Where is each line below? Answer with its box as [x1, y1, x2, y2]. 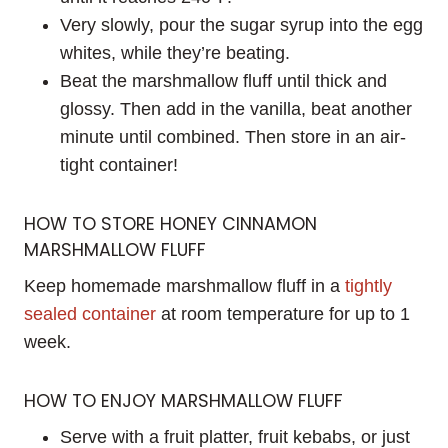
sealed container [24, 303, 156, 324]
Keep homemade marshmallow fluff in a [24, 275, 345, 296]
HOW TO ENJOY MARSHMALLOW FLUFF [24, 388, 343, 413]
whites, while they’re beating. [60, 43, 290, 64]
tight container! [60, 155, 178, 176]
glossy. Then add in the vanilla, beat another [60, 99, 412, 120]
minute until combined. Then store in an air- [60, 127, 406, 148]
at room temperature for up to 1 [156, 303, 410, 324]
